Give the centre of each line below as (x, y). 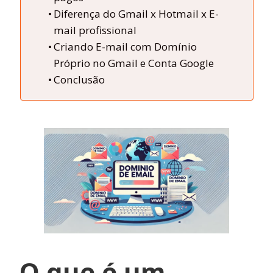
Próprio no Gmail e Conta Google (133, 63)
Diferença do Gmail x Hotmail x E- (136, 14)
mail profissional (95, 30)
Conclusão (79, 80)
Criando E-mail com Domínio (125, 47)
